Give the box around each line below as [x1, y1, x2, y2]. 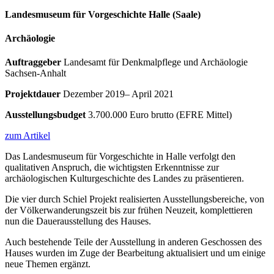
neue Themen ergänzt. [5, 259, 91, 270]
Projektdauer [5, 89, 61, 100]
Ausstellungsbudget [5, 109, 86, 120]
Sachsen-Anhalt [5, 68, 66, 79]
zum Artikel [5, 130, 50, 141]
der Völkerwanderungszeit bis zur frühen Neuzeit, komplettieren [5, 205, 253, 216]
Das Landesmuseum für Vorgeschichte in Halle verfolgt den [5, 151, 235, 162]
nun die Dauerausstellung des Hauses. [5, 216, 154, 227]
